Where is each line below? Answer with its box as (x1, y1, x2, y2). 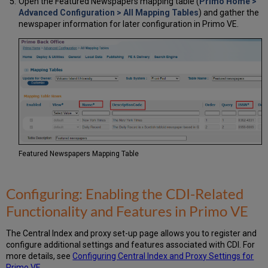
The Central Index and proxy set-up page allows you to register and (6, 228, 257, 238)
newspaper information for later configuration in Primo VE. (18, 19, 239, 29)
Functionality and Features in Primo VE (6, 202, 249, 220)
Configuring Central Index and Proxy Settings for (72, 251, 254, 261)
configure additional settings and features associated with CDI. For (6, 239, 255, 249)
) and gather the (198, 7, 259, 17)
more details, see (6, 251, 73, 261)
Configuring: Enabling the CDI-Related (6, 184, 244, 202)
